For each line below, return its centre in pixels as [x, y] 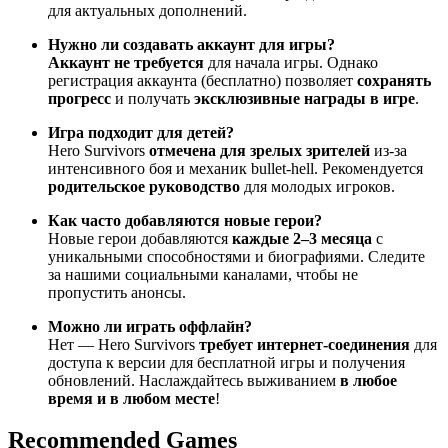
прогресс [79, 98]
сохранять [394, 80]
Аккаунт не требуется [126, 62]
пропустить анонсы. [117, 292]
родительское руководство [144, 186]
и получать [152, 98]
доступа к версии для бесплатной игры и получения [226, 362]
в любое [368, 380]
